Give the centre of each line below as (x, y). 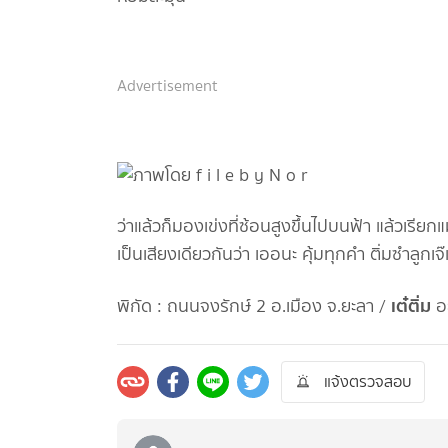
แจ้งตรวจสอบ (368, 382)
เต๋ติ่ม (411, 306)
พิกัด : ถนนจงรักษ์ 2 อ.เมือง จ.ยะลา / (254, 306)
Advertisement (167, 86)
